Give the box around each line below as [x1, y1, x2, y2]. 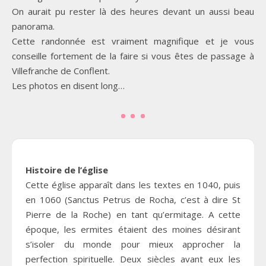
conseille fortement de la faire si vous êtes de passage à [12, 50, 254, 62]
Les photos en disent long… [12, 80, 125, 92]
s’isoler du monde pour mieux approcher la [26, 238, 240, 251]
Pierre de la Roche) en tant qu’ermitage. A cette [26, 208, 240, 221]
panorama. [12, 20, 55, 33]
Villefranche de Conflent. [12, 65, 110, 77]
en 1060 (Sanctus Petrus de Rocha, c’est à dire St [26, 194, 240, 206]
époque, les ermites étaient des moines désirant [26, 223, 240, 236]
